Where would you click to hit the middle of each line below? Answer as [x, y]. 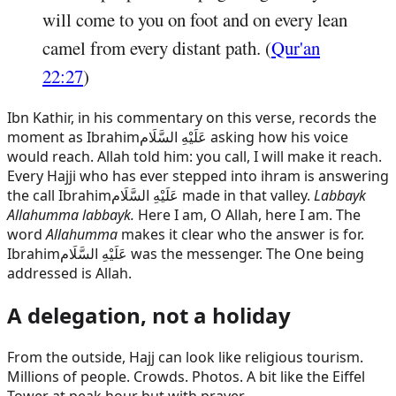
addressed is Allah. [69, 274]
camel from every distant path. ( [157, 47]
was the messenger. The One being [246, 254]
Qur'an [296, 47]
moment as [47, 137]
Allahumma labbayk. [71, 215]
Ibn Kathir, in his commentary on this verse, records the [192, 118]
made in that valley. [246, 196]
